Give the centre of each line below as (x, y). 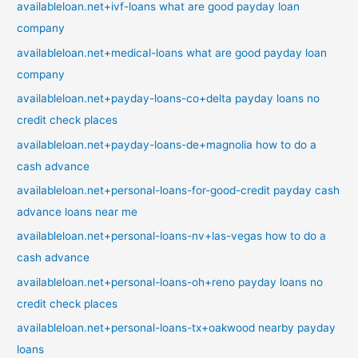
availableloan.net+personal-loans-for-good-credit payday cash (179, 191)
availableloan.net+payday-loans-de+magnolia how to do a (167, 144)
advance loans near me (78, 212)
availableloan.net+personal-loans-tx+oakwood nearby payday (177, 328)
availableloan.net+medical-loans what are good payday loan (172, 52)
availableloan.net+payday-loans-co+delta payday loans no (169, 99)
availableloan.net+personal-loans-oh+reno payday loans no (170, 282)
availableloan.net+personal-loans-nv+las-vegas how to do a (172, 236)
